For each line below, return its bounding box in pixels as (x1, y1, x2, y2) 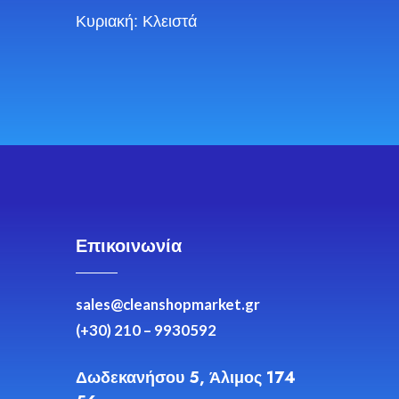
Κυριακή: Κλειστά (76, 12, 197, 31)
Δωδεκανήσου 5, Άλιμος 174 (76, 366, 296, 390)
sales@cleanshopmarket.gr (76, 296, 260, 314)
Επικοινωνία (76, 236, 182, 256)
